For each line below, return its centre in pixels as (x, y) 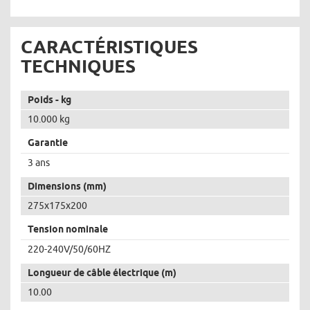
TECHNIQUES (78, 66)
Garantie (48, 143)
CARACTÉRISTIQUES (109, 47)
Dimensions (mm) (67, 186)
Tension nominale (68, 229)
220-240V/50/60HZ (69, 249)
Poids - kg (49, 100)
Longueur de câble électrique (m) (102, 273)
